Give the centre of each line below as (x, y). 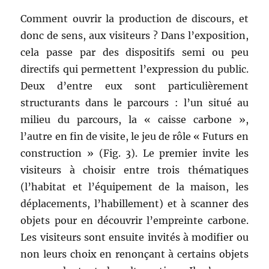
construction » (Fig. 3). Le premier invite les (134, 153)
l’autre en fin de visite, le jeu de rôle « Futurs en (134, 136)
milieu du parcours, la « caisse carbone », (134, 119)
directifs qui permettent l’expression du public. (134, 69)
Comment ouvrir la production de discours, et (134, 18)
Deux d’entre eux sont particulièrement (134, 86)
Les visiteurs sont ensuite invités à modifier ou (134, 237)
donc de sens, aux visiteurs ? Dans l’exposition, (134, 35)
